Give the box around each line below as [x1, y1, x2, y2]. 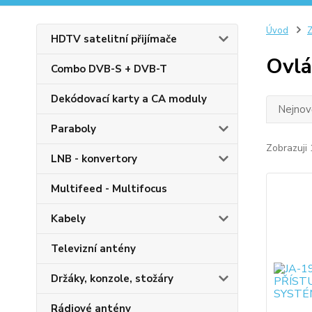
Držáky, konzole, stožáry [51, 272, 173, 286]
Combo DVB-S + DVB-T [51, 62, 167, 77]
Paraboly [51, 122, 96, 136]
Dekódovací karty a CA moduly [51, 92, 207, 107]
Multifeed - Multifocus [51, 182, 167, 196]
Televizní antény [51, 242, 136, 256]
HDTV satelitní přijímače [51, 32, 177, 47]
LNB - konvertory [51, 152, 137, 166]
